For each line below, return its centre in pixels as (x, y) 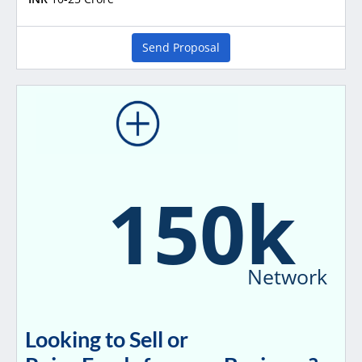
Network (287, 276)
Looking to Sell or (107, 339)
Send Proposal (181, 47)
